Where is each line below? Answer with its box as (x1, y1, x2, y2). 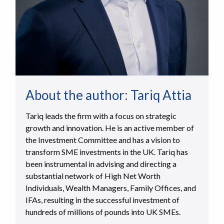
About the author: (25, 87, 130, 103)
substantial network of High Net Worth (25, 171, 160, 181)
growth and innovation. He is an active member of (25, 123, 194, 133)
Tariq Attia (130, 87, 191, 103)
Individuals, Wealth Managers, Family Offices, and (25, 183, 196, 193)
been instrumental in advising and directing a (25, 159, 176, 169)
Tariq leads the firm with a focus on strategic (25, 111, 176, 121)
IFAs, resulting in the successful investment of (25, 195, 179, 205)
